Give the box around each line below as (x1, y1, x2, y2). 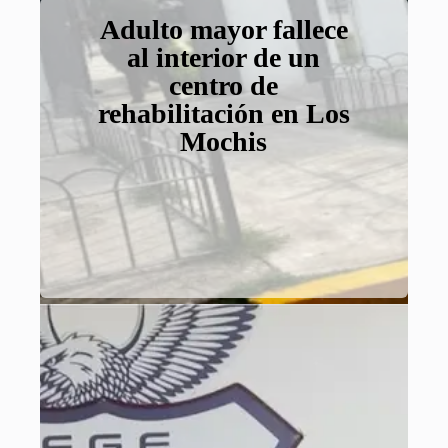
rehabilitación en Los (97, 98, 350, 130)
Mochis (180, 126, 268, 158)
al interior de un (127, 42, 321, 74)
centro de (169, 70, 279, 102)
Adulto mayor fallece (99, 14, 348, 46)
